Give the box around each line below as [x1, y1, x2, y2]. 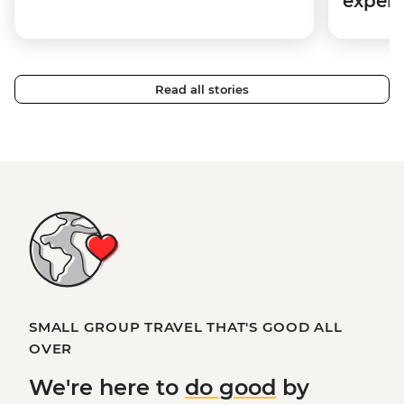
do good [185, 374, 276, 401]
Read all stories [155, 82, 249, 97]
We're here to [29, 374, 185, 401]
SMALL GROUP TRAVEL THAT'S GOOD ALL [29, 318, 343, 336]
